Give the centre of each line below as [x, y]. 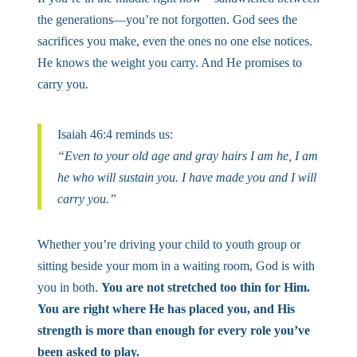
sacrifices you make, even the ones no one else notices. [175, 41]
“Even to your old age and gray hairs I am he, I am [187, 155]
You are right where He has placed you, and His [166, 308]
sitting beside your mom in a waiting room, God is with [176, 265]
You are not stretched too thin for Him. [205, 287]
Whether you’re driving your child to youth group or [169, 244]
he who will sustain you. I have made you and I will [186, 177]
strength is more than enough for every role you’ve [173, 330]
